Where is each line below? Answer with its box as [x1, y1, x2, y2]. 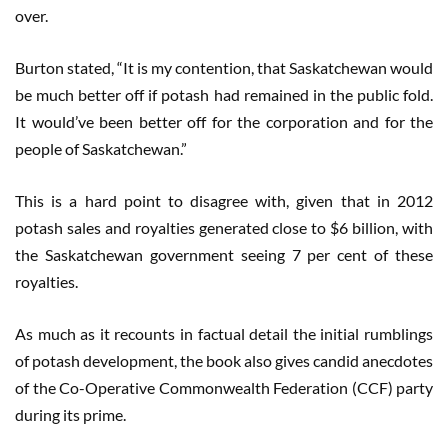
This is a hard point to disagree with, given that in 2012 [15, 191, 433, 211]
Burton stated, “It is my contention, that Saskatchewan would [15, 58, 433, 78]
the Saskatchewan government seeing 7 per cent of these [15, 245, 433, 265]
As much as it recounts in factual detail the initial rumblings [15, 324, 433, 344]
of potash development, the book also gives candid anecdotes [15, 351, 433, 371]
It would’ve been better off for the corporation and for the [15, 112, 433, 132]
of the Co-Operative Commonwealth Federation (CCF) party [15, 378, 433, 398]
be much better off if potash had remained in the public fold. [15, 85, 433, 105]
